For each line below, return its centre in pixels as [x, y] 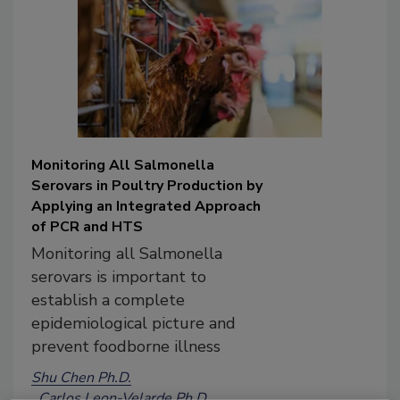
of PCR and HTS [87, 227]
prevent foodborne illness [126, 347]
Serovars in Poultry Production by [147, 186]
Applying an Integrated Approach [146, 207]
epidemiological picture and [133, 324]
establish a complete [108, 300]
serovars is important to [119, 277]
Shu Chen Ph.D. [81, 378]
